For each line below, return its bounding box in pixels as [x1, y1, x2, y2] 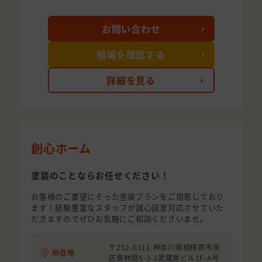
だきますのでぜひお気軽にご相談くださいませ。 [31, 213, 208, 225]
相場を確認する [96, 47, 166, 62]
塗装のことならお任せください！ [31, 169, 170, 182]
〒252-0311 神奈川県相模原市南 [109, 242, 220, 253]
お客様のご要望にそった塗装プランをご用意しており [31, 191, 224, 202]
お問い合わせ [101, 22, 161, 36]
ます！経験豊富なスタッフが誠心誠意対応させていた [31, 202, 224, 213]
